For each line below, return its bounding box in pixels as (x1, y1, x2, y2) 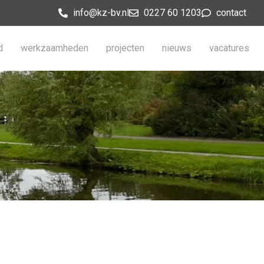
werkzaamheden (21, 42, 88, 54)
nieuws (162, 42, 192, 54)
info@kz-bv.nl (73, 7, 129, 18)
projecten (106, 42, 144, 54)
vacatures (209, 42, 249, 54)
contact (216, 7, 246, 18)
